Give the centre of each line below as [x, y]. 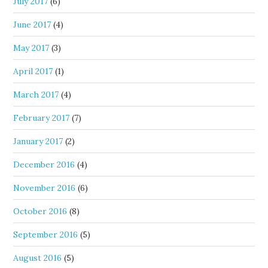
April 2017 [33, 71]
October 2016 [40, 211]
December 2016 [44, 165]
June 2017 [32, 25]
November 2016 [45, 188]
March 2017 [36, 95]
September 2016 [46, 234]
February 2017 [42, 118]
